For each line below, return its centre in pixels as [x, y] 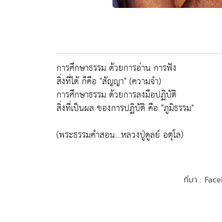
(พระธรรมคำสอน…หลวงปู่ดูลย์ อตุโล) [124, 135]
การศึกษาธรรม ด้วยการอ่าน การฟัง [116, 68]
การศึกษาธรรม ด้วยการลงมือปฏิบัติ [116, 95]
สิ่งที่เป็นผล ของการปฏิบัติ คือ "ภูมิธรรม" [125, 108]
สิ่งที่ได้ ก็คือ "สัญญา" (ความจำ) [109, 82]
